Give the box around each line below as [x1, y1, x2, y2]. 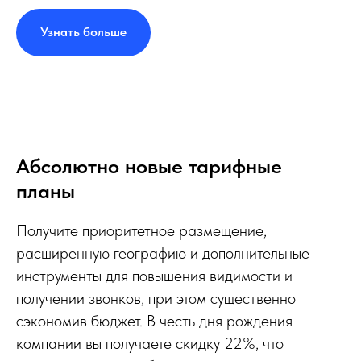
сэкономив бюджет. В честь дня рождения [16, 311, 293, 331]
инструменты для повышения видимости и [16, 266, 293, 286]
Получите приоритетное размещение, [16, 221, 267, 241]
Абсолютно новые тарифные [16, 153, 282, 179]
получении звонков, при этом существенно [16, 288, 296, 309]
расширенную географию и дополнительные [16, 243, 309, 263]
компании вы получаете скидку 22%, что [16, 334, 284, 354]
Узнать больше [40, 24, 127, 40]
